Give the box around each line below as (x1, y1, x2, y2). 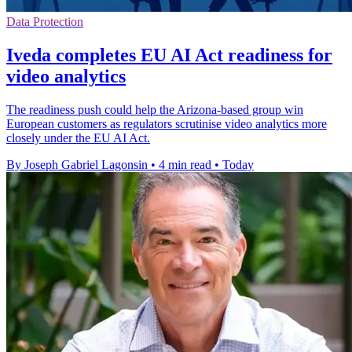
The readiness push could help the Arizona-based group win (6, 102, 303, 116)
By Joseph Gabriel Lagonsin (6, 157, 148, 171)
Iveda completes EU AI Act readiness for (6, 44, 332, 65)
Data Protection (6, 14, 83, 28)
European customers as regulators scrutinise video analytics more (6, 116, 327, 130)
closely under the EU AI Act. (6, 130, 150, 145)
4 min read (159, 157, 211, 171)
